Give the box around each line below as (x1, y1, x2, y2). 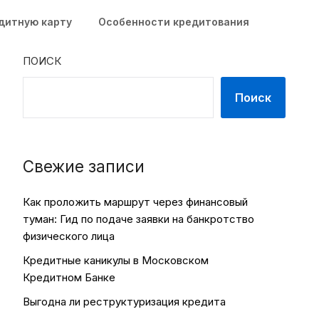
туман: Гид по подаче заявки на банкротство (22, 212, 254, 226)
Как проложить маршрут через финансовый (22, 195, 248, 209)
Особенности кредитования (98, 16, 249, 28)
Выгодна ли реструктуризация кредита (22, 295, 226, 308)
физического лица (22, 229, 115, 243)
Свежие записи (22, 157, 145, 176)
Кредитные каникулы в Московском (22, 253, 209, 267)
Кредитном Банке (22, 271, 115, 284)
